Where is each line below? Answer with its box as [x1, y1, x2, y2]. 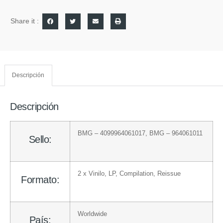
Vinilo [89, 170, 105, 177]
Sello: [28, 133, 52, 145]
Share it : [10, 17, 39, 25]
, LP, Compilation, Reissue [105, 170, 181, 177]
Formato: [21, 174, 59, 185]
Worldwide [78, 210, 107, 218]
